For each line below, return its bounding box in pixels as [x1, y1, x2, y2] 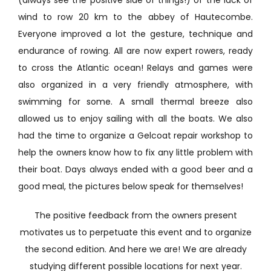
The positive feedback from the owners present [34, 209, 237, 221]
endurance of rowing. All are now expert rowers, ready [18, 44, 253, 57]
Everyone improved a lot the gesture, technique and [18, 27, 253, 40]
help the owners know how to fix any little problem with [18, 146, 253, 158]
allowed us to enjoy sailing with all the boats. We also [18, 112, 253, 125]
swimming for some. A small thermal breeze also [18, 95, 253, 108]
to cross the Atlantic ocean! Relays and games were [18, 61, 253, 74]
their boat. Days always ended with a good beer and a [18, 163, 253, 175]
